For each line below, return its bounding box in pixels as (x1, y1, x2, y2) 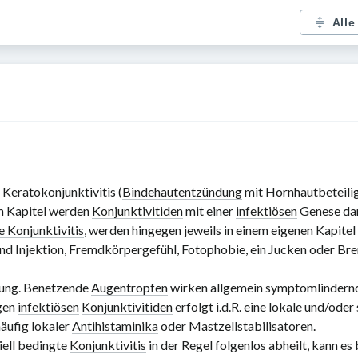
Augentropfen (91, 280, 168, 295)
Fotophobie (181, 241, 245, 257)
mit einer (183, 203, 236, 218)
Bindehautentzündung (122, 184, 242, 199)
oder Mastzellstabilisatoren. (158, 318, 316, 333)
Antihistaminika (72, 318, 158, 333)
